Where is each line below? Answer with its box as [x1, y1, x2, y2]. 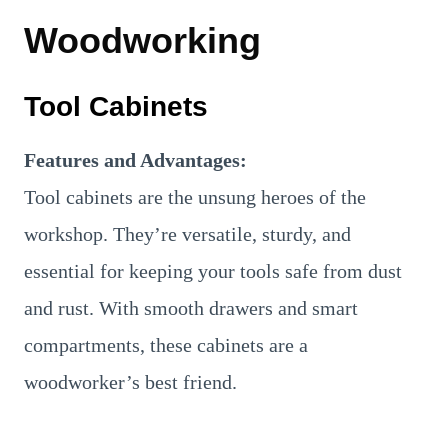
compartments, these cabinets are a [24, 333, 308, 356]
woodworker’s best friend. [24, 370, 237, 393]
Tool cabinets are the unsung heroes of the [24, 185, 366, 208]
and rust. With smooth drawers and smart [24, 296, 358, 319]
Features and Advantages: [24, 148, 247, 171]
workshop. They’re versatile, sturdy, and [24, 222, 351, 245]
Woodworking [24, 19, 261, 61]
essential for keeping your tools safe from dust [24, 259, 402, 282]
